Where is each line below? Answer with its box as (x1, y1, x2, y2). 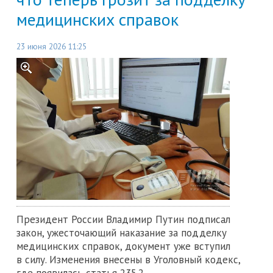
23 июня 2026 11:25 (16, 41, 87, 52)
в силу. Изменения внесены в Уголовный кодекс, (16, 253, 240, 267)
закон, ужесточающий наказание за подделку (16, 226, 227, 240)
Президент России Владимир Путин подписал (16, 213, 230, 227)
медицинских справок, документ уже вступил (16, 239, 230, 253)
